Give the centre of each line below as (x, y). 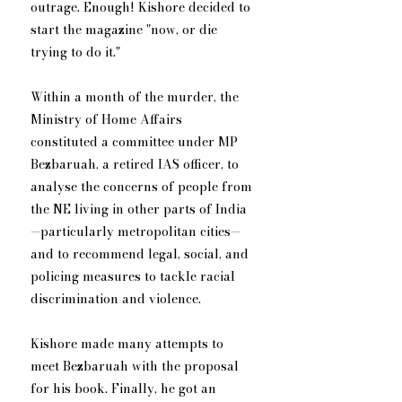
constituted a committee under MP (136, 142)
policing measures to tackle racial (135, 277)
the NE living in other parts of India (139, 210)
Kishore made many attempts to (129, 344)
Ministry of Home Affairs (108, 120)
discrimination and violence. (116, 299)
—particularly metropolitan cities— (135, 232)
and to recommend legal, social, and (141, 254)
